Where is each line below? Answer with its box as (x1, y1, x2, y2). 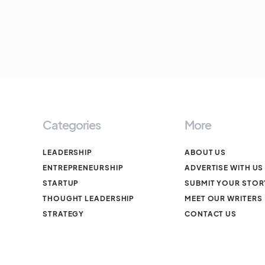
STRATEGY (43, 209, 85, 218)
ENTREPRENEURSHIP (43, 163, 124, 172)
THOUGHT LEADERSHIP (43, 194, 135, 203)
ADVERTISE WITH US (185, 163, 264, 172)
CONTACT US (185, 209, 237, 218)
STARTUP (43, 179, 79, 188)
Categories (43, 117, 101, 132)
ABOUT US (185, 148, 227, 157)
